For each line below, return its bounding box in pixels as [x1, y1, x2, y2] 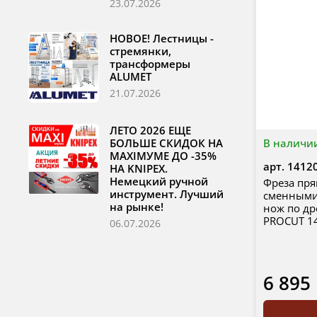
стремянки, [110, 44, 171, 59]
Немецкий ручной [110, 174, 208, 189]
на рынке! [110, 200, 163, 214]
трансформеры [110, 57, 190, 71]
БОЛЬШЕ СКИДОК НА [110, 136, 223, 151]
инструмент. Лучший [110, 187, 224, 202]
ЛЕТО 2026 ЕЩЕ [110, 123, 191, 138]
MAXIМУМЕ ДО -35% [110, 149, 217, 163]
